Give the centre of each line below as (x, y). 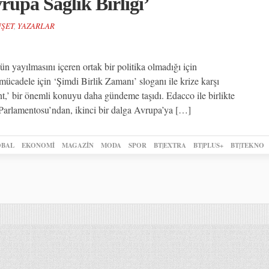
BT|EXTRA (170, 145)
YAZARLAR (36, 26)
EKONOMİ (38, 145)
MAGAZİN (77, 145)
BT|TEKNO (247, 145)
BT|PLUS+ (208, 145)
